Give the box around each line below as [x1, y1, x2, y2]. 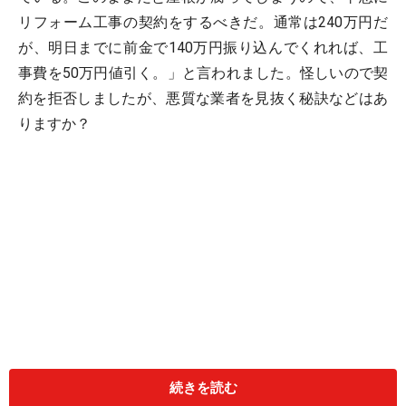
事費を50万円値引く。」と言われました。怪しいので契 [18, 64, 388, 82]
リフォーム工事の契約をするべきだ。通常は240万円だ [18, 14, 388, 31]
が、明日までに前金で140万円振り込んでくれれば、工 [18, 39, 388, 56]
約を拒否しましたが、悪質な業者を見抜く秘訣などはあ [18, 90, 388, 107]
